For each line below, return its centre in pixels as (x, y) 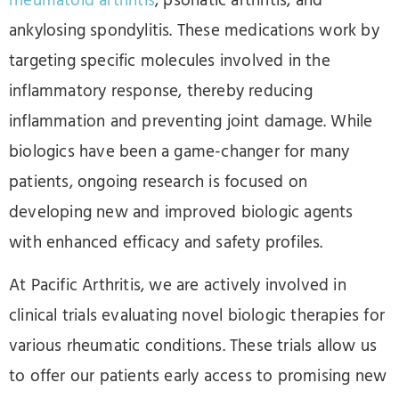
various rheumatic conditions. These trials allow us (193, 347)
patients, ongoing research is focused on (159, 183)
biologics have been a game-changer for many (179, 153)
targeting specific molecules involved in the (170, 62)
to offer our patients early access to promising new (198, 377)
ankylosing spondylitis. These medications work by (194, 32)
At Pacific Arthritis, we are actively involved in (178, 286)
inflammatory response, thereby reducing (161, 92)
